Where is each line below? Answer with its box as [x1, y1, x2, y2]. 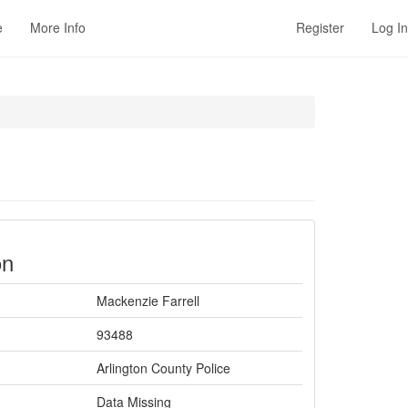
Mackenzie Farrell [97, 291, 199, 310]
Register [296, 18, 344, 36]
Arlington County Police [97, 359, 230, 377]
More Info [30, 18, 86, 36]
